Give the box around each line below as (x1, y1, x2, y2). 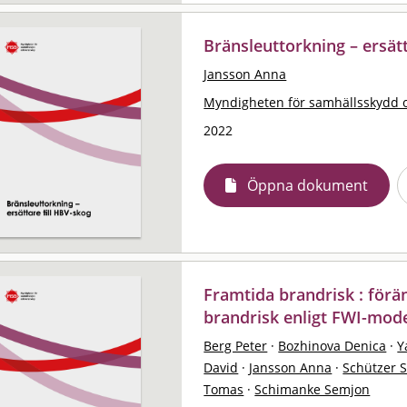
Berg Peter (203, 336, 268, 354)
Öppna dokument (247, 174, 369, 195)
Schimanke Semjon (254, 380, 371, 398)
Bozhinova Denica (278, 336, 387, 354)
